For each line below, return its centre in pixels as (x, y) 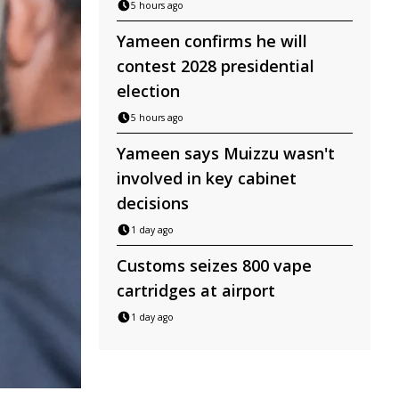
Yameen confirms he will (212, 41)
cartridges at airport (196, 290)
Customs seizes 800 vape (214, 265)
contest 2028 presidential (216, 66)
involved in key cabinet (207, 178)
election (148, 91)
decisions (153, 203)
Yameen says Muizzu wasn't (226, 153)
